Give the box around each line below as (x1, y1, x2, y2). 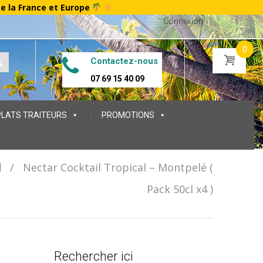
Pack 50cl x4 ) (146, 182, 213, 196)
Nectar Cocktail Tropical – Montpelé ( (22, 160, 213, 174)
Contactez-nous (90, 56, 158, 66)
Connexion (163, 16, 203, 26)
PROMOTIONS (102, 110, 154, 120)
